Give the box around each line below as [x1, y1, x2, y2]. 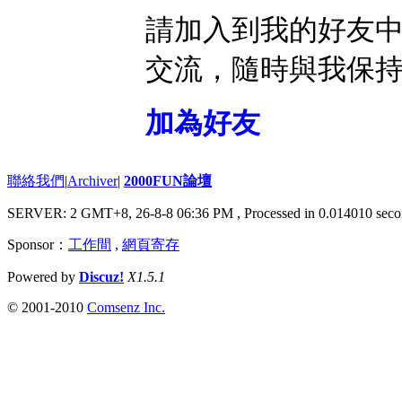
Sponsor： [7, 237, 68, 253]
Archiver [67, 173, 118, 189]
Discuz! [79, 269, 124, 285]
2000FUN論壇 [124, 173, 212, 189]
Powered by [7, 269, 79, 285]
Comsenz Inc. [87, 300, 165, 316]
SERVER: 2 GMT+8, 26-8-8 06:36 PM [7, 205, 237, 222]
